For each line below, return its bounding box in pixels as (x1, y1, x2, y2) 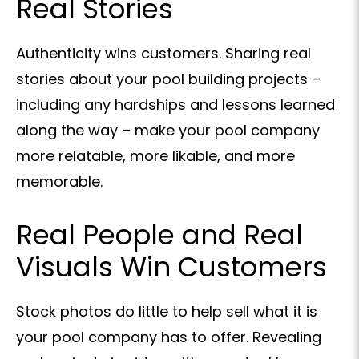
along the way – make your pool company (16, 120, 320, 141)
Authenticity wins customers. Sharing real (16, 43, 311, 64)
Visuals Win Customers (16, 248, 327, 287)
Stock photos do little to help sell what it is (16, 301, 317, 322)
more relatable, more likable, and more (16, 146, 295, 167)
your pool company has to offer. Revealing (16, 327, 321, 348)
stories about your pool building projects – (16, 69, 321, 90)
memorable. (16, 171, 103, 192)
